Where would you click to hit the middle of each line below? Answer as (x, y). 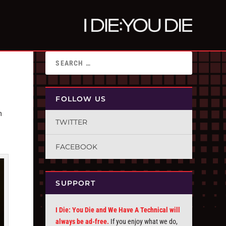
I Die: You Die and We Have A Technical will (118, 210)
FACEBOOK (77, 147)
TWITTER (72, 122)
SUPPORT (75, 183)
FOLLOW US (81, 99)
